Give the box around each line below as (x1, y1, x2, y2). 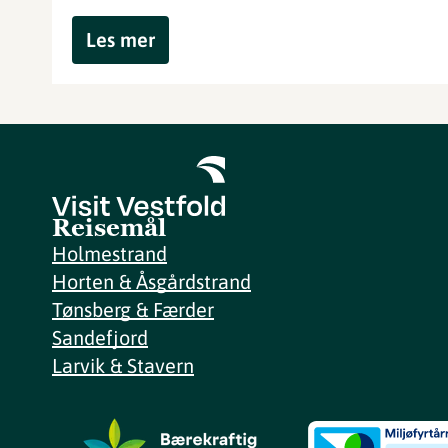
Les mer (86, 28, 155, 51)
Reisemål (52, 212, 166, 243)
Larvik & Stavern (52, 354, 194, 377)
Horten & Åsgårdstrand (52, 270, 251, 293)
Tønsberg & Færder (52, 298, 214, 321)
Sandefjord (52, 326, 148, 349)
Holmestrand (52, 242, 167, 265)
